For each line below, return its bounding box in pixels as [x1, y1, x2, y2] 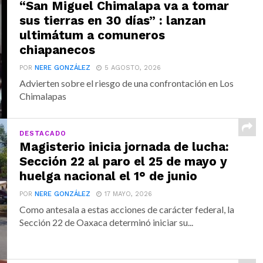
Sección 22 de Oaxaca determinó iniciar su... [19, 217, 194, 228]
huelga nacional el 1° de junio [19, 169, 198, 183]
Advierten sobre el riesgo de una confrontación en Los [19, 77, 234, 89]
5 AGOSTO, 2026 [104, 64, 161, 72]
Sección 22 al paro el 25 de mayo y [19, 154, 228, 168]
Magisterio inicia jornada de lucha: [19, 140, 230, 154]
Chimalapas [19, 90, 67, 102]
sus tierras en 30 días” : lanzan [19, 14, 207, 28]
